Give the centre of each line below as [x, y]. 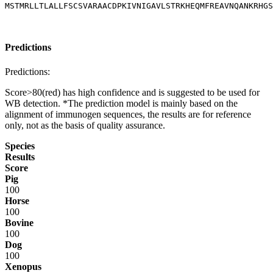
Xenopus [23, 266]
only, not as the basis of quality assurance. [85, 125]
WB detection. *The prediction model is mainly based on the [121, 103]
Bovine [19, 222]
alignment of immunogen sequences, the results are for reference [128, 114]
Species [20, 146]
